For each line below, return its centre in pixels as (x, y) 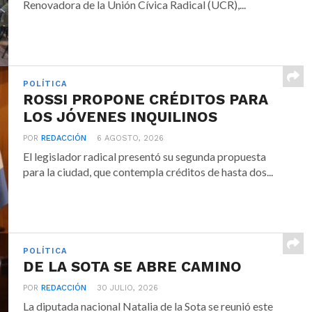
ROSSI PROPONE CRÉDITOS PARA (146, 100)
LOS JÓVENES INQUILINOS (120, 117)
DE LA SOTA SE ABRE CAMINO (133, 267)
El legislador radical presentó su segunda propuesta (145, 157)
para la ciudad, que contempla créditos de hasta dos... (148, 172)
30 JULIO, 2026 (128, 288)
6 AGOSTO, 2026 (131, 139)
